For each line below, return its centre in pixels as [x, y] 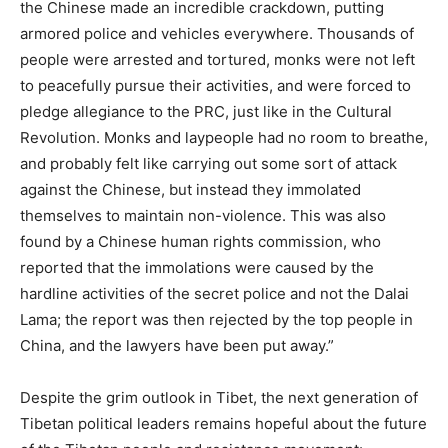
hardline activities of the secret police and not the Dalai [214, 294]
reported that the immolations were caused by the [197, 268]
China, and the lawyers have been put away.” [177, 346]
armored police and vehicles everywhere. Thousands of [217, 34]
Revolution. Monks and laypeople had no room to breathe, [224, 138]
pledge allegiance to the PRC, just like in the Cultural [206, 112]
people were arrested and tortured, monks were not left [217, 60]
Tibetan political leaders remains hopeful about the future [223, 424]
